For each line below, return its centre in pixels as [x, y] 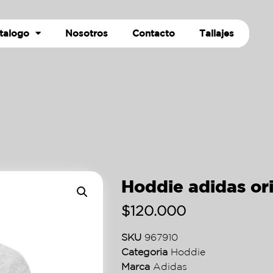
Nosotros [87, 33]
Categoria [145, 251]
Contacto [154, 33]
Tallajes [217, 33]
